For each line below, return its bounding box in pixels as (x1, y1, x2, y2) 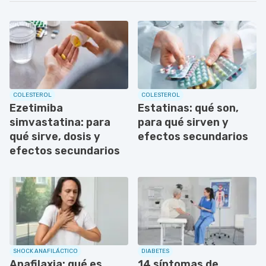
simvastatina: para (9, 115, 110, 129)
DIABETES (141, 247, 169, 255)
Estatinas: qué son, (138, 101, 239, 115)
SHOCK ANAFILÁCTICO (13, 247, 78, 255)
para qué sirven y (138, 115, 229, 129)
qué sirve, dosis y (9, 129, 100, 143)
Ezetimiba (9, 101, 63, 115)
